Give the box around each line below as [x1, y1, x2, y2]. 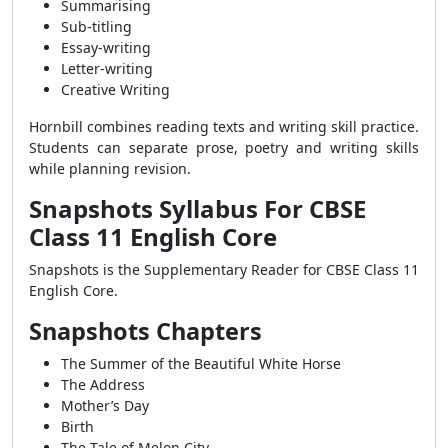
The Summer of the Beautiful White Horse [61, 354, 341, 373]
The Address [61, 375, 145, 394]
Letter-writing [61, 59, 153, 78]
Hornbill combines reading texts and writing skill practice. [29, 117, 419, 136]
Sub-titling [61, 17, 132, 36]
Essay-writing [61, 38, 151, 57]
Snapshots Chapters [29, 315, 262, 347]
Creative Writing [61, 80, 170, 99]
